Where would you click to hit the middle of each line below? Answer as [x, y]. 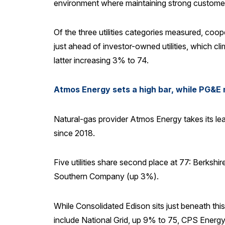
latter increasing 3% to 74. [101, 60]
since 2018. [74, 133]
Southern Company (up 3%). [106, 177]
